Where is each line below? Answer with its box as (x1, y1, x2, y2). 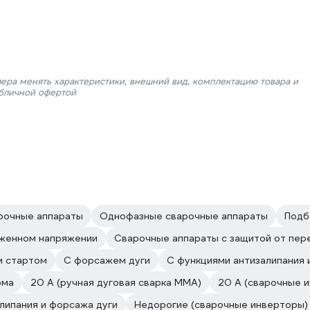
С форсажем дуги (64, 254, 150, 266)
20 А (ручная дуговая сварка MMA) (30, 276, 201, 289)
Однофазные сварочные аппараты (100, 210, 268, 222)
